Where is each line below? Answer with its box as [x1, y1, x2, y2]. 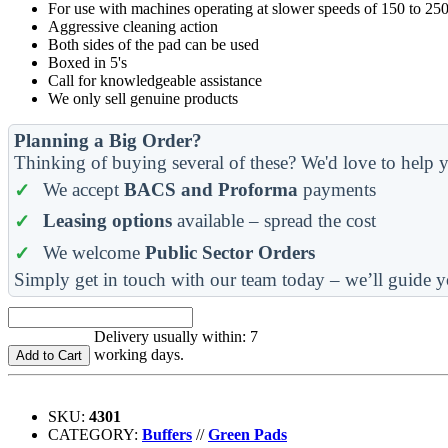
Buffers [142, 425, 192, 443]
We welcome [42, 241, 145, 263]
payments [297, 178, 376, 200]
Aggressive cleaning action [48, 17, 218, 35]
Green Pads [208, 425, 287, 443]
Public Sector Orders [144, 241, 315, 263]
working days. [94, 345, 184, 363]
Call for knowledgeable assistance [48, 71, 262, 89]
